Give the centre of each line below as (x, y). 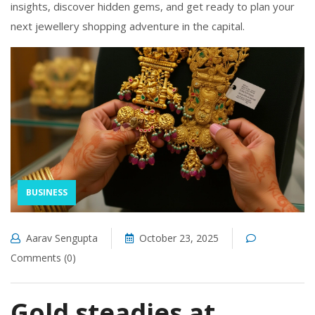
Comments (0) (43, 258)
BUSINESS (47, 193)
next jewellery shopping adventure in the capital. (128, 26)
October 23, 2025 (179, 238)
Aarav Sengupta (62, 238)
